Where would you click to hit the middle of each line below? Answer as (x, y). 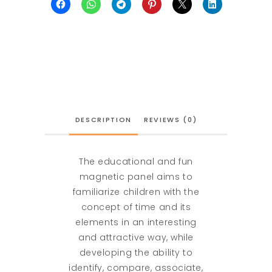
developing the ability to (136, 253)
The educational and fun (136, 161)
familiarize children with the (136, 192)
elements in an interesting (136, 222)
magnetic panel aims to (136, 177)
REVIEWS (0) (171, 120)
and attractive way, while (136, 237)
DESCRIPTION (103, 120)
